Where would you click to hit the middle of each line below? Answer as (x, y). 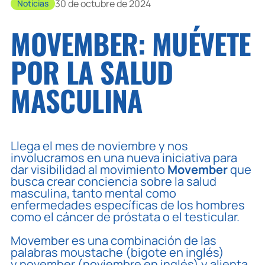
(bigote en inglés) (174, 252)
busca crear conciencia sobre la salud (114, 181)
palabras (36, 252)
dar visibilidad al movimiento (89, 169)
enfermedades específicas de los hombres (128, 205)
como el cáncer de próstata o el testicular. (125, 216)
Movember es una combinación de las (114, 240)
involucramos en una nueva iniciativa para (124, 157)
